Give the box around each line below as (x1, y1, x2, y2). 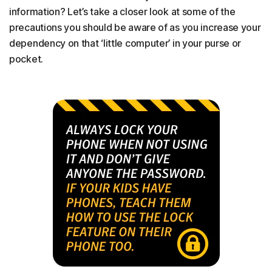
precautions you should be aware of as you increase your (9, 21, 261, 34)
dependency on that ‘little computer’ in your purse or (9, 37, 242, 50)
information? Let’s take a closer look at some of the (9, 5, 236, 18)
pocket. (9, 53, 43, 66)
